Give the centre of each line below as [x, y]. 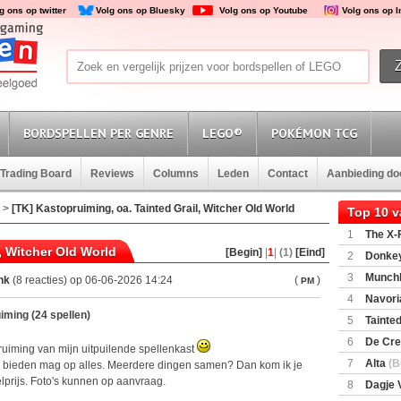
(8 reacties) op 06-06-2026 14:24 [91, 280]
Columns [176, 174]
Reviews [112, 174]
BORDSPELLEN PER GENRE [98, 133]
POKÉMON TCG [314, 133]
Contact [288, 174]
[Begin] [244, 252]
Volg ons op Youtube [264, 10]
